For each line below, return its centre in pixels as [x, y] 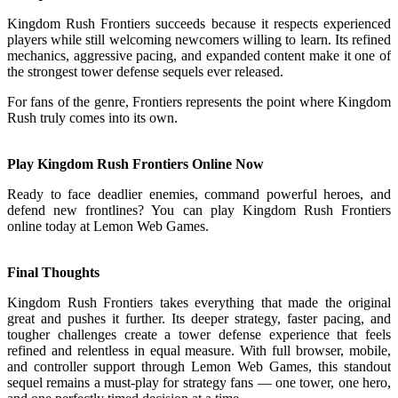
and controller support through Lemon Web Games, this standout [199, 367]
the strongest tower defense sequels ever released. [145, 72]
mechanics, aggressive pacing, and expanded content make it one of [199, 56]
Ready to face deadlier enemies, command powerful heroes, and [199, 195]
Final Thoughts [53, 273]
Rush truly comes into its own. [92, 118]
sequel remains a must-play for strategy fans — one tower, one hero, [199, 383]
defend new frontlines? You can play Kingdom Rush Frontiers [199, 211]
